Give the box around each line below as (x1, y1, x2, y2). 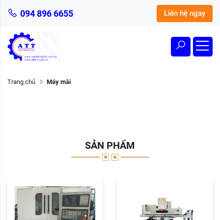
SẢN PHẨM (85, 139, 135, 151)
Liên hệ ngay (164, 9, 205, 18)
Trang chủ (7, 78, 35, 85)
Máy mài (47, 78, 71, 85)
